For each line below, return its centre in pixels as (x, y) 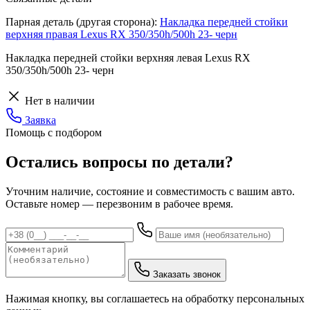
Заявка (39, 120)
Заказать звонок (187, 274)
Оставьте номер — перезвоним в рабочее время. (119, 203)
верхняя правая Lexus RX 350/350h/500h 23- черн (121, 34)
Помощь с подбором (54, 132)
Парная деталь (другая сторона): (83, 21)
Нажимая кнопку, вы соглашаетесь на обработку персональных (155, 298)
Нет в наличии (58, 100)
